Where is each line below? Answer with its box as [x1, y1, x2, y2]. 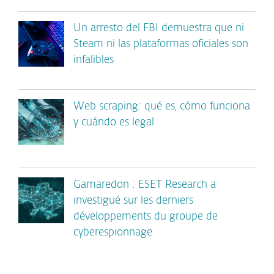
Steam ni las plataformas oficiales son [73, 39, 248, 50]
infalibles [73, 55, 114, 66]
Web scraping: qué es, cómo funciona [73, 102, 250, 113]
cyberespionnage [73, 228, 152, 239]
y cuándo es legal [73, 117, 154, 128]
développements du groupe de [73, 212, 218, 223]
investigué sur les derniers [73, 196, 193, 207]
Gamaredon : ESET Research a [73, 180, 216, 191]
